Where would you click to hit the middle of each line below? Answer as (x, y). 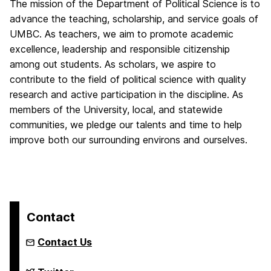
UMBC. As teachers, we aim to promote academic (122, 34)
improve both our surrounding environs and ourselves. (129, 140)
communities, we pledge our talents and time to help (126, 125)
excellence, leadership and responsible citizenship (120, 49)
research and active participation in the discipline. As (126, 94)
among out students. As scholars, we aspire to (113, 64)
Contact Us (65, 242)
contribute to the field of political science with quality (128, 79)
